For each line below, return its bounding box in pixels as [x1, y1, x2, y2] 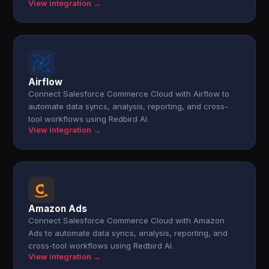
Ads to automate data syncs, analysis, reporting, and [28, 228, 228, 238]
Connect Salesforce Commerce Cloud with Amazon [28, 216, 225, 225]
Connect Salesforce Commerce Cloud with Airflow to [28, 89, 230, 98]
